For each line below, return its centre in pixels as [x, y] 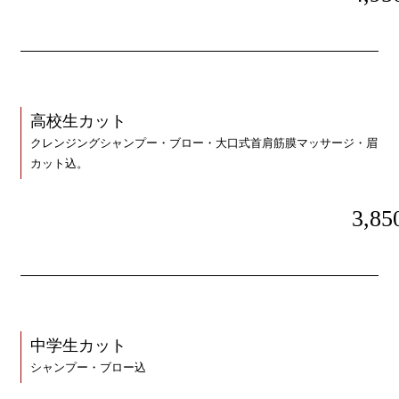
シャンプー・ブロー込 [88, 368]
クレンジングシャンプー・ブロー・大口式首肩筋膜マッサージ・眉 [204, 144]
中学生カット [78, 346]
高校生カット [78, 122]
